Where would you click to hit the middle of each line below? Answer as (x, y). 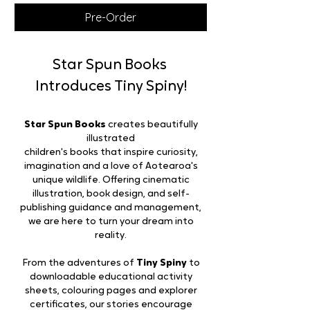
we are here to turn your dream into (111, 221)
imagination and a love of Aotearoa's (111, 166)
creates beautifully (152, 125)
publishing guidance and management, (111, 208)
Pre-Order (111, 17)
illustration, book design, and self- (111, 194)
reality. (111, 235)
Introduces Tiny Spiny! (111, 86)
